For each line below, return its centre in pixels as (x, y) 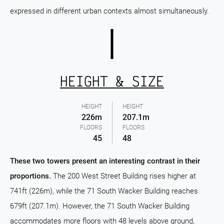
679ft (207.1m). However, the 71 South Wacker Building (100, 206)
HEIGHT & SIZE (112, 81)
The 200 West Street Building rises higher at (123, 176)
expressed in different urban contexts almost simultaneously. (109, 11)
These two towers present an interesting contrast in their (105, 161)
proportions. (30, 176)
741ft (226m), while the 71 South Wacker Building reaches (104, 191)
